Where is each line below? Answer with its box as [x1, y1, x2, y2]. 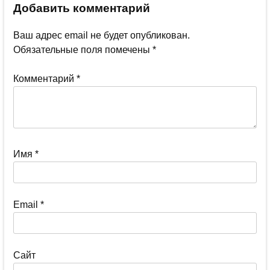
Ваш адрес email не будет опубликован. [13, 30, 190, 40]
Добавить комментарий [13, 2, 150, 15]
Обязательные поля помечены [13, 44, 152, 55]
